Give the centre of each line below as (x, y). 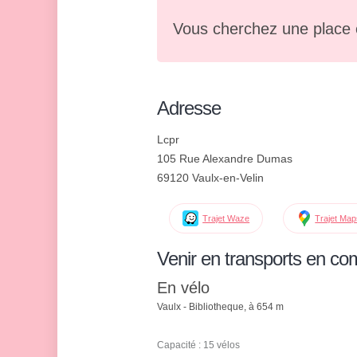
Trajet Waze (226, 218)
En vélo (183, 288)
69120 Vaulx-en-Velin (210, 178)
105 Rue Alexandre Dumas (225, 159)
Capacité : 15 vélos (198, 345)
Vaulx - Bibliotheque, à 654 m (220, 307)
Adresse (189, 108)
